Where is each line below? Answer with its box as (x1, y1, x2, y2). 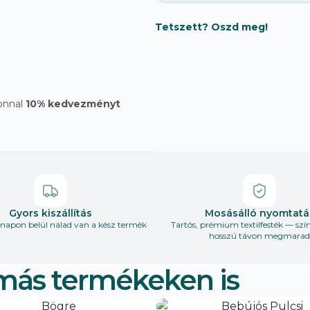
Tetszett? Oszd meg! (155, 21, 268, 34)
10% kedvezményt (26, 98, 120, 111)
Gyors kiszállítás (9, 207, 92, 220)
